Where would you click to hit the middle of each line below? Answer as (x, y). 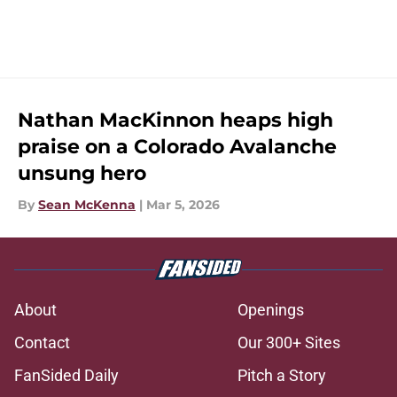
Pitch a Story (282, 376)
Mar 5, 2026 (183, 205)
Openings (271, 310)
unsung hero (82, 174)
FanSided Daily (66, 376)
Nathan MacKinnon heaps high (175, 121)
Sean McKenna (87, 205)
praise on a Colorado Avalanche (177, 147)
